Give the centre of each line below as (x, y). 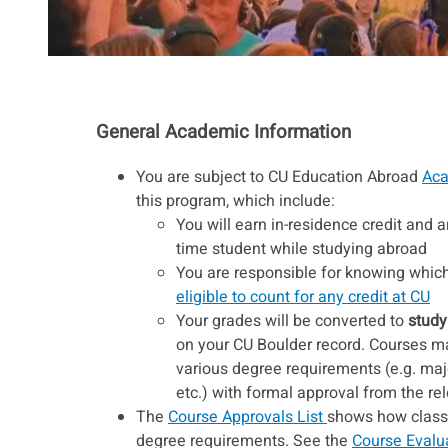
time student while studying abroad (301, 249)
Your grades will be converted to (292, 321)
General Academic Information (223, 132)
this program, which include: (235, 201)
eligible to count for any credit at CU (303, 297)
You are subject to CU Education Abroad (279, 177)
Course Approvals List (247, 417)
